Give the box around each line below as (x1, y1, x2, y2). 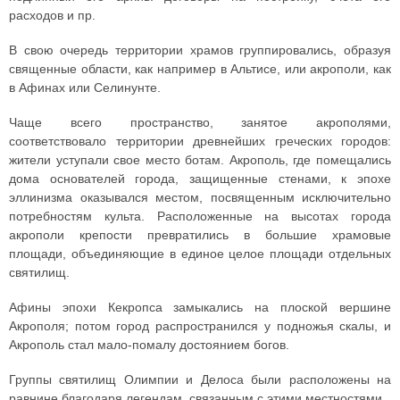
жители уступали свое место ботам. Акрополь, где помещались (9, 153, 391, 167)
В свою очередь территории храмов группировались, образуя (9, 43, 391, 57)
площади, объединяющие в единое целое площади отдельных (9, 246, 391, 261)
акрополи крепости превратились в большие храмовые (9, 228, 391, 242)
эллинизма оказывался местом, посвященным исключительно (9, 190, 391, 204)
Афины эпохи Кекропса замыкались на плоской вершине (9, 300, 391, 314)
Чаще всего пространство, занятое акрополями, (9, 115, 391, 129)
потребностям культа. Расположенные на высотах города (9, 209, 391, 223)
